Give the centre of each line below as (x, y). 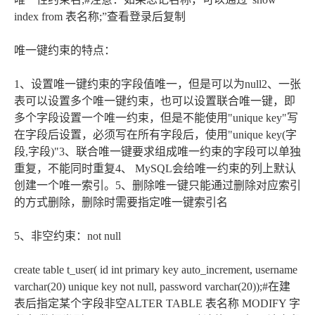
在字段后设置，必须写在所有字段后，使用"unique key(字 (155, 134)
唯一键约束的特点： (65, 50)
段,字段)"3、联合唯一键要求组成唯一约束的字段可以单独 (157, 151)
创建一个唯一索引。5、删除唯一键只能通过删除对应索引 (157, 185)
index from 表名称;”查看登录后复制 (100, 16)
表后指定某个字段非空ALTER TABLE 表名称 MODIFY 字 (157, 303)
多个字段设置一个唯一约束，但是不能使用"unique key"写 (156, 117)
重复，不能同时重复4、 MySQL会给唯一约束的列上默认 (155, 168)
